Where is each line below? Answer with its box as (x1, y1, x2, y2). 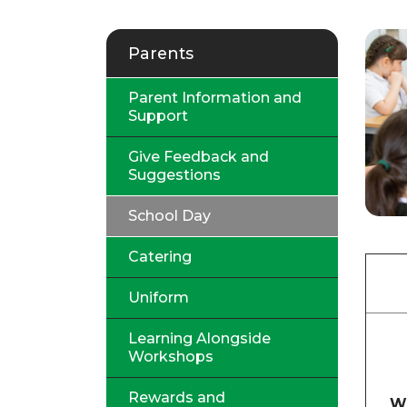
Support (128, 107, 188, 124)
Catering (128, 248, 192, 265)
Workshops (128, 348, 213, 365)
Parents (128, 44, 194, 63)
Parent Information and (128, 89, 302, 106)
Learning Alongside (128, 330, 271, 347)
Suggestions (128, 166, 221, 184)
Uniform (128, 289, 189, 306)
